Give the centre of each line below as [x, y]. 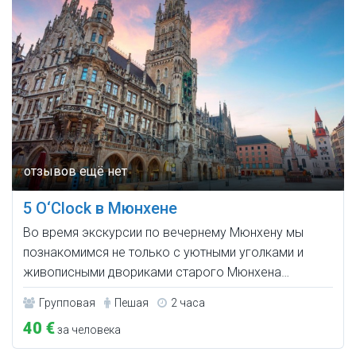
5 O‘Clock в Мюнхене [100, 209]
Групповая [67, 303]
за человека [88, 330]
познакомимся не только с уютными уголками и [163, 253]
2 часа [188, 303]
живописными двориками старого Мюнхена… [156, 273]
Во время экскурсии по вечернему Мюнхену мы [163, 233]
